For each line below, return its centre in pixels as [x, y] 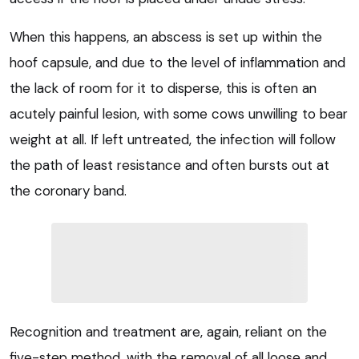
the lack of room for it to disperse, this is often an [163, 88]
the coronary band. [68, 190]
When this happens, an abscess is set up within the [166, 36]
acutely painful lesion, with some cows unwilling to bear [179, 113]
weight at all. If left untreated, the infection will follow [173, 139]
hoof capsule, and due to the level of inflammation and [177, 62]
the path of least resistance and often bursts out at [169, 165]
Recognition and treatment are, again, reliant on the [168, 331]
